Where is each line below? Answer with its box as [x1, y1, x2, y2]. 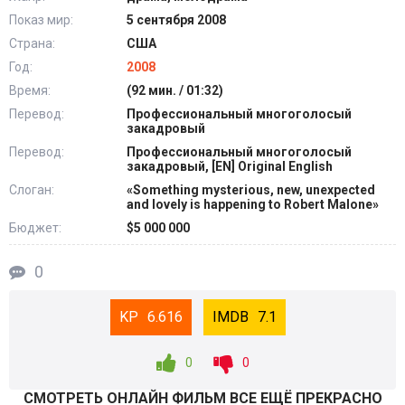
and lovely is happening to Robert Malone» [127, 197, 379, 212]
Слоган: [9, 183, 54, 197]
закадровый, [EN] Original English [127, 159, 333, 174]
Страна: [9, 36, 55, 51]
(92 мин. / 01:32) [127, 83, 223, 98]
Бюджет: [9, 221, 61, 235]
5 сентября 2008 [127, 13, 226, 27]
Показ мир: [9, 13, 73, 27]
